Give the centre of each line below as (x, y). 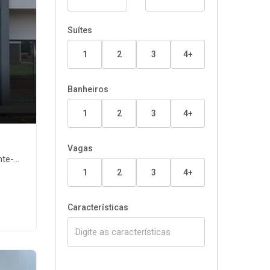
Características (98, 207)
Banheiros (88, 89)
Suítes (80, 30)
